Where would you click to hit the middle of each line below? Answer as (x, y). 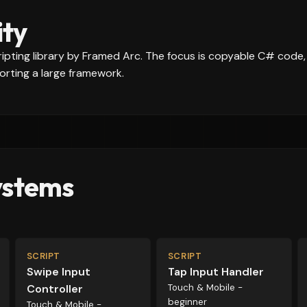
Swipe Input (58, 272)
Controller (54, 289)
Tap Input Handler (216, 272)
